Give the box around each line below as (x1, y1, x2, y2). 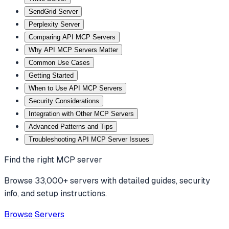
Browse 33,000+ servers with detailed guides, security (4, 175, 210, 186)
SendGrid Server (29, 7, 78, 15)
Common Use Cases (29, 58, 90, 66)
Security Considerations (29, 97, 99, 105)
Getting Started (29, 71, 74, 79)
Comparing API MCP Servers (29, 33, 116, 41)
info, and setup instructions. (4, 188, 107, 199)
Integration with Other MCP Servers (29, 109, 134, 118)
